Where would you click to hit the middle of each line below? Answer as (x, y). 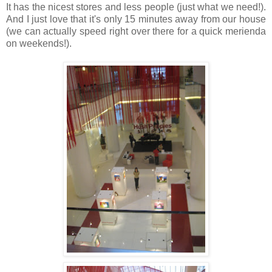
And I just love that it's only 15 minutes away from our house (136, 19)
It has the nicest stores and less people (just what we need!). (136, 7)
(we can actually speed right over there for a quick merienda (136, 31)
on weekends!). (39, 43)
